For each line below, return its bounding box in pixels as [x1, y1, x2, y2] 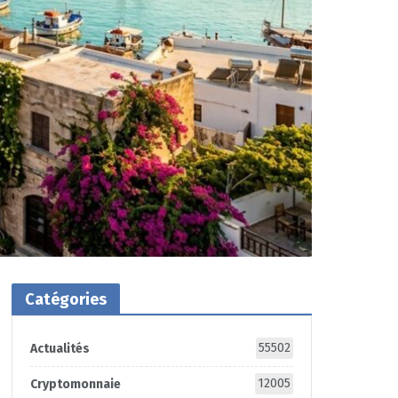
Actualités [29, 341, 90, 356]
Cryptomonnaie [29, 377, 121, 392]
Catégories [24, 290, 107, 309]
